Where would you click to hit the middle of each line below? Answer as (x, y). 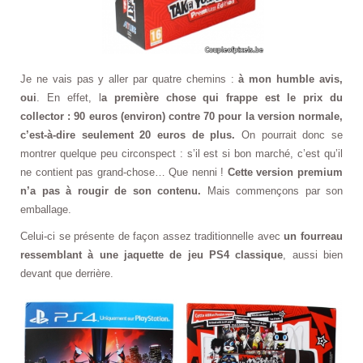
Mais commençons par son (272, 191)
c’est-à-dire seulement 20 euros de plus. (128, 135)
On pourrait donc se (289, 135)
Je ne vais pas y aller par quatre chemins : (130, 79)
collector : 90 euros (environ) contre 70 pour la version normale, (181, 117)
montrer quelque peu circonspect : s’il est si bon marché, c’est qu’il (181, 154)
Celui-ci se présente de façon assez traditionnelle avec (152, 237)
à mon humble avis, (291, 79)
